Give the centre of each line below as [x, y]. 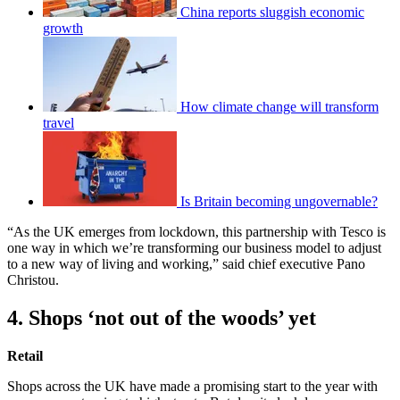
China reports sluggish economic [272, 12]
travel [58, 122]
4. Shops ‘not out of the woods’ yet [162, 317]
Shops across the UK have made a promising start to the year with [192, 386]
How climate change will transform [279, 106]
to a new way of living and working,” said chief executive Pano [186, 263]
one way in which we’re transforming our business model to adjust [194, 247]
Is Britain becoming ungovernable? [279, 201]
